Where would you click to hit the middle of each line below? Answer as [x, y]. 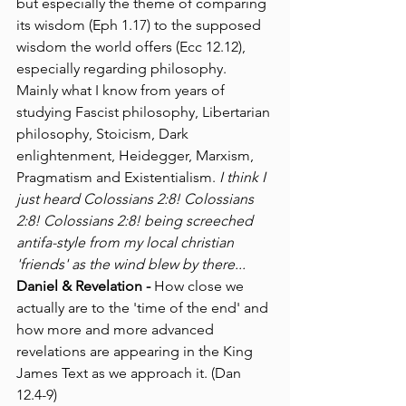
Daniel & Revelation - [83, 285]
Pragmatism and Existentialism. [118, 177]
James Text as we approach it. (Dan [130, 372]
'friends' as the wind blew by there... [131, 264]
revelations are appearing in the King [136, 351]
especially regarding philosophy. [123, 68]
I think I [244, 177]
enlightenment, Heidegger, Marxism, [137, 155]
